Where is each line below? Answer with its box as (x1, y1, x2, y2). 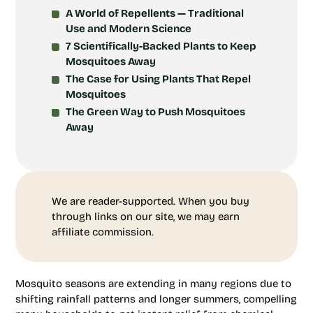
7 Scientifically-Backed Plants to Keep (66, 40, 256, 52)
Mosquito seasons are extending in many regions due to (15, 277, 291, 290)
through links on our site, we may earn (52, 210, 240, 223)
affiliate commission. (52, 226, 154, 238)
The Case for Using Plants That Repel (66, 73, 251, 85)
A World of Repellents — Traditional (66, 7, 244, 20)
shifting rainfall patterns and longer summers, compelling (15, 293, 297, 305)
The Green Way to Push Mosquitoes (66, 105, 245, 118)
